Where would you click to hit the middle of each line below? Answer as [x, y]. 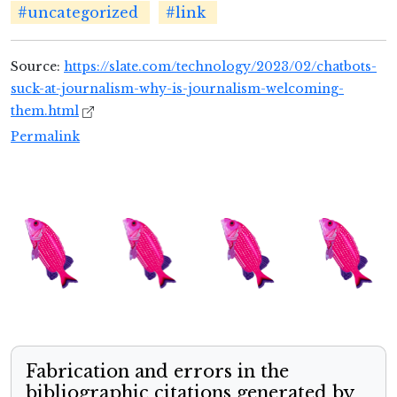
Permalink [45, 137]
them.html [45, 111]
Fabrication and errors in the [157, 372]
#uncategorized [78, 13]
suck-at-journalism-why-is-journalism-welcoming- [177, 89]
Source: [37, 67]
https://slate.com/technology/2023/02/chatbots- [220, 67]
